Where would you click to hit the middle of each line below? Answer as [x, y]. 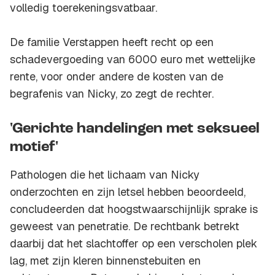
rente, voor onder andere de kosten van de [117, 77]
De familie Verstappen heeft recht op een [112, 42]
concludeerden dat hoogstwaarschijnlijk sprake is [134, 209]
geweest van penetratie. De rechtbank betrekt [125, 227]
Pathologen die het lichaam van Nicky [105, 175]
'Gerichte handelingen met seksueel [135, 129]
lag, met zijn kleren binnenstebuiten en [105, 261]
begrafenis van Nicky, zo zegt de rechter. [112, 94]
